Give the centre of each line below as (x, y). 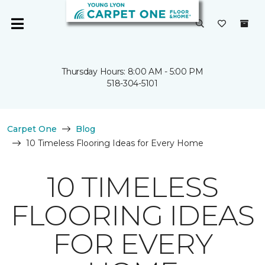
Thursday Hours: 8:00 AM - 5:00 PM (132, 72)
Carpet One (32, 129)
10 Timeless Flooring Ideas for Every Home (115, 143)
